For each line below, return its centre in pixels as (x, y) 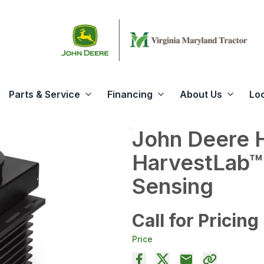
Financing (130, 95)
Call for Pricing (195, 221)
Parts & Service (44, 95)
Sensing (173, 187)
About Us (201, 95)
